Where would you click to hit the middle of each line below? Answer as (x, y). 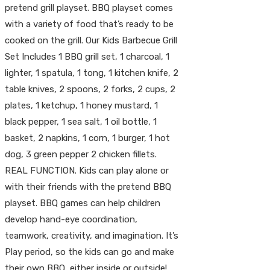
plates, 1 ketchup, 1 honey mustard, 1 (81, 105)
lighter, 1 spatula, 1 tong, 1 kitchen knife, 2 (92, 73)
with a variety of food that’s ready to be (89, 24)
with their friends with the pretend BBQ (88, 187)
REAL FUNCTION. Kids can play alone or (87, 170)
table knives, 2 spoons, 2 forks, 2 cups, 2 (90, 89)
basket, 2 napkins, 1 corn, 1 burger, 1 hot (87, 138)
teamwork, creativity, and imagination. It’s (92, 235)
